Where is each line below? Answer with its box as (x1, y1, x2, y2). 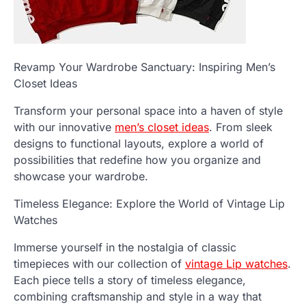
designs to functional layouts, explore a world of (14, 137, 264, 151)
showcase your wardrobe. (14, 169, 148, 184)
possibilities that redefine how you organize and (14, 153, 261, 167)
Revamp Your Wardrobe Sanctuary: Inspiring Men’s (14, 60, 275, 74)
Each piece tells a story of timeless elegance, (14, 273, 246, 288)
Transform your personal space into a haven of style (14, 104, 283, 118)
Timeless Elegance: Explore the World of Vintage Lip (14, 197, 285, 211)
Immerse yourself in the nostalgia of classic (14, 240, 236, 255)
